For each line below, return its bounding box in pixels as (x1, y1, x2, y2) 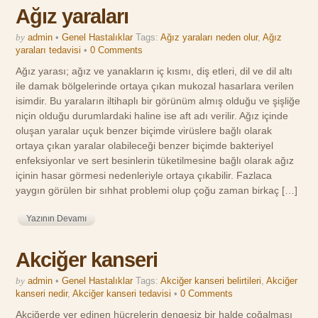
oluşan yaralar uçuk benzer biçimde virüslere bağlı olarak (16, 125, 273, 137)
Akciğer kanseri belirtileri (160, 275, 262, 286)
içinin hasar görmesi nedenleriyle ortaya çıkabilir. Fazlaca (16, 170, 273, 182)
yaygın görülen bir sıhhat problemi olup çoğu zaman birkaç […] (16, 185, 298, 197)
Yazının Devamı (26, 213, 87, 224)
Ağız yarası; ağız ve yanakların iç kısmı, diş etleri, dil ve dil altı (16, 65, 293, 77)
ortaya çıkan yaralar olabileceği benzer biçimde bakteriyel (16, 140, 274, 152)
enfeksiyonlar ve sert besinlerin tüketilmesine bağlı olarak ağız (16, 155, 295, 167)
